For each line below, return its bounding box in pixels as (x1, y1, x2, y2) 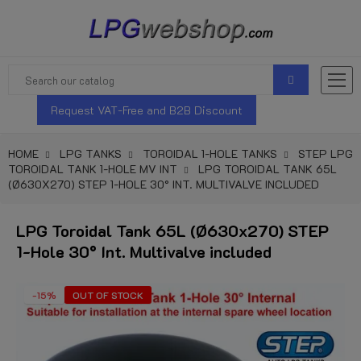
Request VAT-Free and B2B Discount (51, 102, 243, 118)
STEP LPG (298, 146, 353, 161)
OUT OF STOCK (73, 288, 143, 301)
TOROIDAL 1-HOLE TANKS (143, 146, 277, 161)
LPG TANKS (60, 146, 122, 161)
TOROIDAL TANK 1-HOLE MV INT (8, 161, 177, 176)
